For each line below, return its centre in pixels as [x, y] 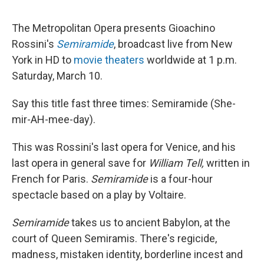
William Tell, [177, 163]
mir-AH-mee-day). [54, 120]
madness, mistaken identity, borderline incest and [127, 255]
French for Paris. [51, 179]
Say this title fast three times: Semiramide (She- [124, 104]
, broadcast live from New [173, 44]
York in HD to [43, 60]
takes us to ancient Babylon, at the [151, 223]
